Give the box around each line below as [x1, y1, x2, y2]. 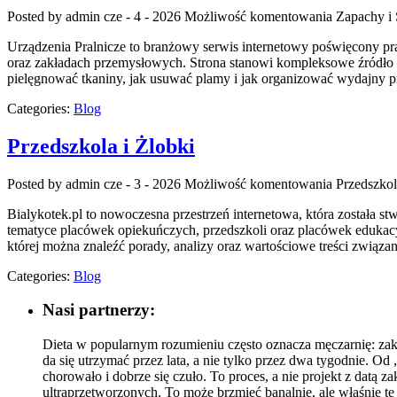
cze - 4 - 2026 [104, 8, 181, 24]
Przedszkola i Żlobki [7, 134, 195, 158]
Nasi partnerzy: [43, 300, 155, 320]
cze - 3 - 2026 [104, 175, 181, 191]
